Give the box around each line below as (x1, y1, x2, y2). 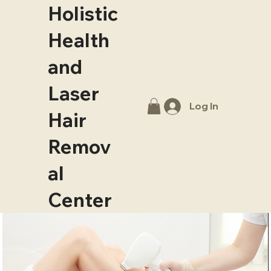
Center (48, 188, 113, 212)
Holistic (48, 1, 119, 25)
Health (48, 28, 110, 52)
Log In (189, 100, 218, 113)
